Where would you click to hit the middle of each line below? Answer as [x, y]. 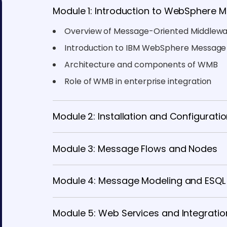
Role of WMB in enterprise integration [138, 81]
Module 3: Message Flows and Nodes [135, 148]
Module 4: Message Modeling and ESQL [139, 181]
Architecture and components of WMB [141, 64]
